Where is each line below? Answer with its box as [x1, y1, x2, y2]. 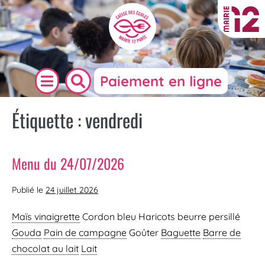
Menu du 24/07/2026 [12, 153, 124, 174]
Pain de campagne [44, 227, 127, 238]
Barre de [203, 227, 241, 238]
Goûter [127, 227, 161, 238]
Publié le [12, 185, 43, 195]
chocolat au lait [12, 243, 79, 254]
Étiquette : [12, 106, 85, 134]
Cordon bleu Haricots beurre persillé [80, 211, 240, 222]
